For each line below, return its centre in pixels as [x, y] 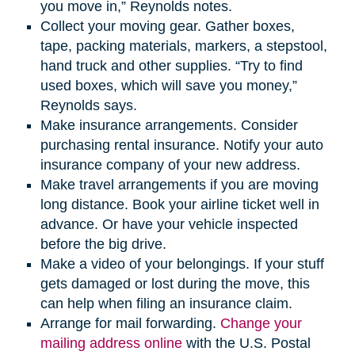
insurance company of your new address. [170, 165]
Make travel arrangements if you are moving [179, 185]
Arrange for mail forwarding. [130, 324]
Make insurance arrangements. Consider [169, 126]
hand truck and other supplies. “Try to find [171, 66]
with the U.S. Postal [246, 344]
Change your [261, 324]
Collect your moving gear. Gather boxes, [167, 27]
